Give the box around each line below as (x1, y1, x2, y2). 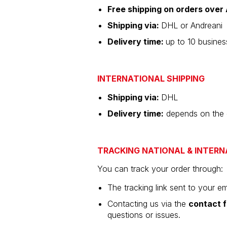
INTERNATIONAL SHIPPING (97, 73, 205, 84)
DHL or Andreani (161, 20, 222, 30)
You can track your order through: (97, 163, 223, 174)
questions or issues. (107, 209, 180, 220)
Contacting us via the (107, 198, 188, 209)
